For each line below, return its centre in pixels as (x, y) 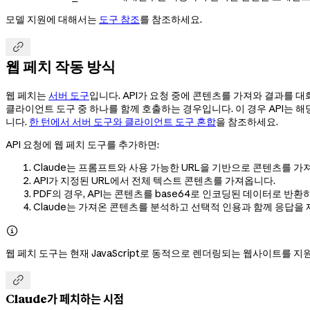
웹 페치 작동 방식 (61, 67)
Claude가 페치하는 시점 (65, 299)
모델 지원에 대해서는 (52, 19)
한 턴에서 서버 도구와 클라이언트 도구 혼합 (122, 121)
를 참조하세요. (171, 19)
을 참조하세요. (247, 121)
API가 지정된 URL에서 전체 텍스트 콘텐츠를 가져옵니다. (154, 180)
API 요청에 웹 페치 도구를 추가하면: (82, 144)
